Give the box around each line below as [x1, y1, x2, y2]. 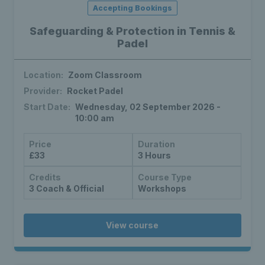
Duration [137, 139, 175, 150]
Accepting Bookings [92, 4, 172, 13]
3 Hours [137, 150, 171, 161]
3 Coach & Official [29, 183, 104, 194]
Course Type [137, 172, 192, 183]
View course [106, 220, 159, 231]
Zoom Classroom [68, 70, 142, 80]
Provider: [24, 86, 62, 96]
